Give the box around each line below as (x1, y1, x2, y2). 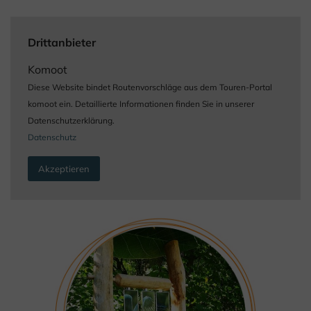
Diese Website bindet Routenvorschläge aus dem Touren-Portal (28, 82, 272, 93)
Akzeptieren (38, 163, 90, 175)
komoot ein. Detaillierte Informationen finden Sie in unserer (28, 99, 254, 110)
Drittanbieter (28, 35, 96, 50)
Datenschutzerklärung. (28, 115, 115, 126)
